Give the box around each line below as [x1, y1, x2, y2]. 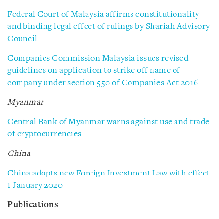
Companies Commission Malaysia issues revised [7, 54, 188, 63]
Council [7, 35, 38, 43]
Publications [7, 201, 58, 209]
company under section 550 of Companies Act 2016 [7, 79, 198, 87]
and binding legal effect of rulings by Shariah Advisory [7, 22, 210, 31]
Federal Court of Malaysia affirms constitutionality [7, 10, 199, 19]
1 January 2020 [7, 181, 63, 190]
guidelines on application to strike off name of [7, 66, 180, 75]
